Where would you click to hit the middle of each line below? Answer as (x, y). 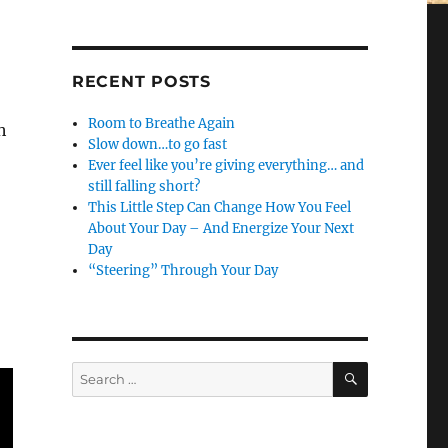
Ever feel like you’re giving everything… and (226, 165)
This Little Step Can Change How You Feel (220, 207)
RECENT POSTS (141, 81)
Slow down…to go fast (158, 144)
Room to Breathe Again (162, 123)
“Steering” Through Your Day (183, 270)
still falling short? (144, 186)
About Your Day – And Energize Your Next (221, 228)
